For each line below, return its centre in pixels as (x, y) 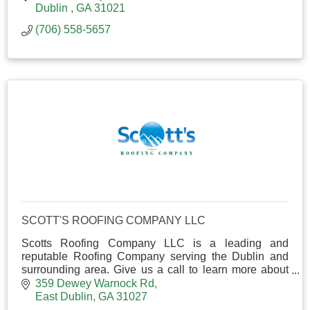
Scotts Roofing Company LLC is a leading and (155, 244)
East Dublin (64, 296)
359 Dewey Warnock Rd (95, 283)
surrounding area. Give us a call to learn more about (155, 270)
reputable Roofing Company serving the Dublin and (155, 257)
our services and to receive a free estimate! (126, 283)
